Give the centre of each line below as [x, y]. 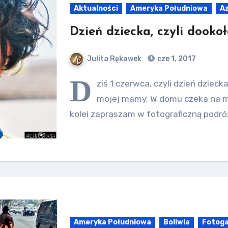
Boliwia [177, 222]
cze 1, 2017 [176, 59]
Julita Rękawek [115, 59]
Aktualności [96, 8]
